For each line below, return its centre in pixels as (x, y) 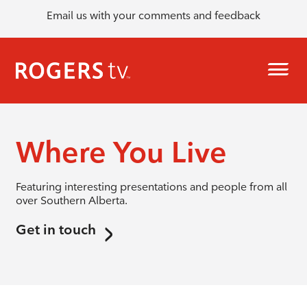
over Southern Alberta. (71, 200)
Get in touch (56, 230)
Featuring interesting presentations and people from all (151, 187)
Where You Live (121, 152)
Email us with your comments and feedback (153, 15)
